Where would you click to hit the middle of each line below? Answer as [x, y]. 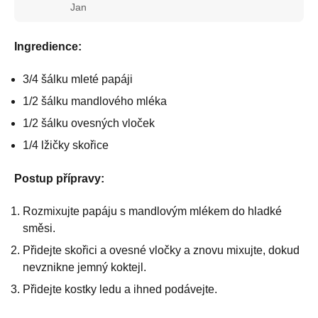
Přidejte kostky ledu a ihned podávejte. [120, 289]
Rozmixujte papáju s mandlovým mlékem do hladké [152, 211]
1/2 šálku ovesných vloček [89, 123]
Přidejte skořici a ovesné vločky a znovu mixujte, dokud [161, 250]
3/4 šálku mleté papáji [78, 79]
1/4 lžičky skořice [66, 145]
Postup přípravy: [59, 178]
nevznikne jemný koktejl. [84, 267]
